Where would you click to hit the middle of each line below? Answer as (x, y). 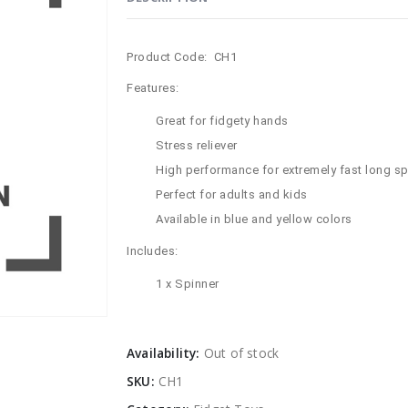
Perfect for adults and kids (232, 195)
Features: (153, 88)
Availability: (165, 353)
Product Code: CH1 (182, 57)
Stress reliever (197, 146)
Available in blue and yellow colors (254, 219)
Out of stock (241, 353)
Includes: (153, 251)
